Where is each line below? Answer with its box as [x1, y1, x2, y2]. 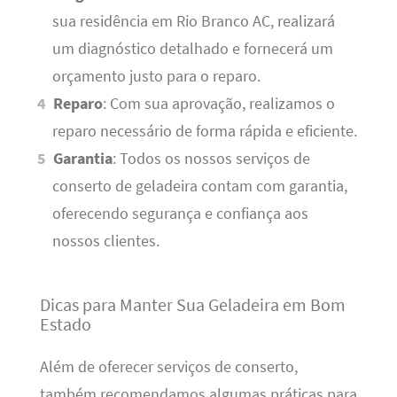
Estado [39, 313, 91, 336]
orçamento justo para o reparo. [51, 66, 261, 87]
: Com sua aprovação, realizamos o [103, 94, 336, 114]
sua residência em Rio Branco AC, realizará [51, 12, 335, 32]
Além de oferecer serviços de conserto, [39, 357, 298, 378]
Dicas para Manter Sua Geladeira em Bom [39, 293, 346, 316]
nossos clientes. [51, 231, 160, 252]
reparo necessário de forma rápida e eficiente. [51, 121, 357, 142]
